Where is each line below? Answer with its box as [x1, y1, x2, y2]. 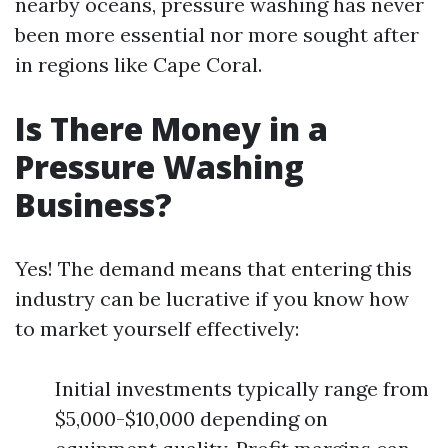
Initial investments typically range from [55, 376, 429, 401]
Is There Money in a [15, 107, 328, 150]
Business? [15, 183, 172, 226]
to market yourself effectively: [15, 316, 299, 341]
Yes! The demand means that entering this [15, 256, 412, 281]
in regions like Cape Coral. [15, 52, 262, 77]
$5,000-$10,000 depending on [55, 406, 328, 431]
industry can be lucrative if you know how [15, 286, 409, 311]
